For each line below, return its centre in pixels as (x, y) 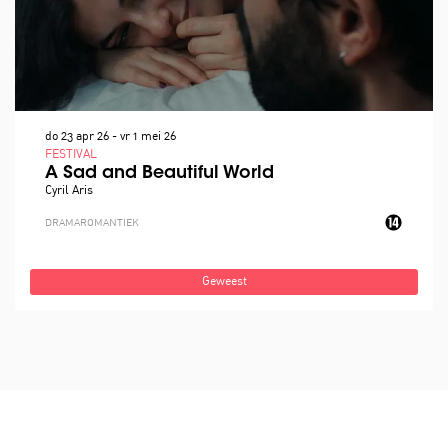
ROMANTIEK (109, 223)
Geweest (224, 282)
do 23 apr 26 (78, 137)
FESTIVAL (71, 155)
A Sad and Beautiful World (159, 174)
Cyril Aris (69, 191)
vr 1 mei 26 (148, 137)
